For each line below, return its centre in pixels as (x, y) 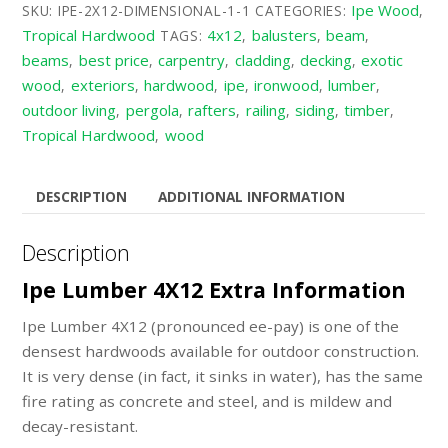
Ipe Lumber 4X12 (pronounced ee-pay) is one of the (211, 325)
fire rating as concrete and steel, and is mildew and (207, 400)
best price (113, 59)
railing (265, 109)
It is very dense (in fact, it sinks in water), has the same (223, 375)
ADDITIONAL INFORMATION (252, 196)
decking (325, 59)
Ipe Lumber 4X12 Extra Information (214, 290)
